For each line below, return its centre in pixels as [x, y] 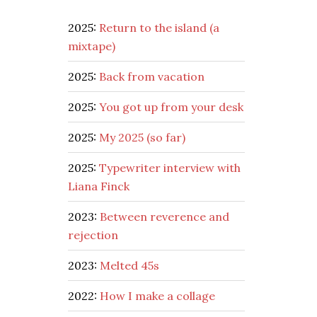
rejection [93, 235]
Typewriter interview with [170, 168]
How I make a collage [157, 296]
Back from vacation [152, 76]
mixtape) [92, 46]
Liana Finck [99, 186]
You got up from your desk [171, 107]
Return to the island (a [159, 28]
